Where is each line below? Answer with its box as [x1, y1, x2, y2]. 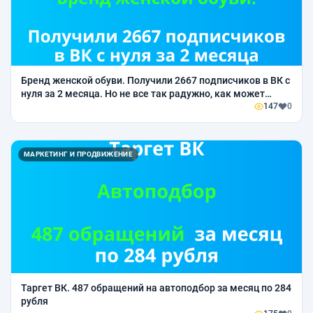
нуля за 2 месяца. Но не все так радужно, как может [21, 88, 265, 99]
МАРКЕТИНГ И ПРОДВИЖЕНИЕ [24, 150, 133, 158]
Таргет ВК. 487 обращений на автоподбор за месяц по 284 [21, 282, 291, 293]
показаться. [21, 101, 78, 112]
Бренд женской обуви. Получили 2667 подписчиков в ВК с [21, 75, 290, 86]
